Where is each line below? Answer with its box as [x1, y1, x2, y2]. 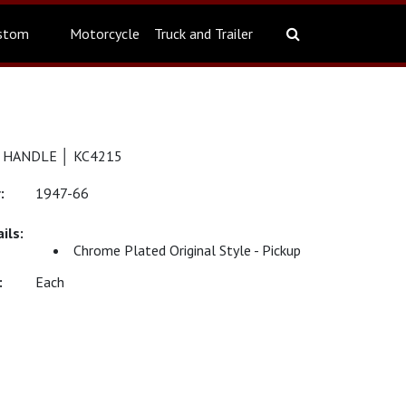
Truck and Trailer [154, 24, 253, 43]
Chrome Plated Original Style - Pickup [73, 241, 301, 259]
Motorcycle [70, 24, 140, 43]
